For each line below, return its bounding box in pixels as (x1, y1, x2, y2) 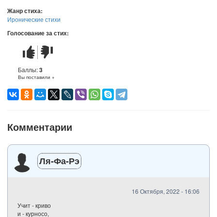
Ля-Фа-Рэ (39, 155, 79, 167)
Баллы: (18, 65, 39, 74)
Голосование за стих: (7, 29, 70, 37)
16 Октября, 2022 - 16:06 (132, 186, 200, 195)
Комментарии (7, 120, 72, 134)
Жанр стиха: (7, 6, 44, 15)
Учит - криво (17, 201, 51, 209)
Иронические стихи (7, 15, 61, 23)
